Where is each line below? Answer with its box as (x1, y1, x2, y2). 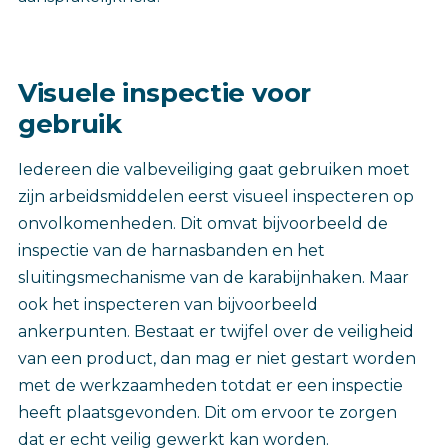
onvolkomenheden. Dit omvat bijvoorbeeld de (18, 214, 388, 234)
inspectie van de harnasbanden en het (18, 241, 325, 261)
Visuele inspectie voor (18, 77, 312, 110)
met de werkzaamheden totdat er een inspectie (18, 376, 403, 396)
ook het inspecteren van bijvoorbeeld (18, 295, 318, 315)
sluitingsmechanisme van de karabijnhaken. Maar (18, 268, 409, 288)
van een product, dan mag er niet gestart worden (18, 349, 416, 369)
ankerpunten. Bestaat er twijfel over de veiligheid (18, 322, 414, 342)
